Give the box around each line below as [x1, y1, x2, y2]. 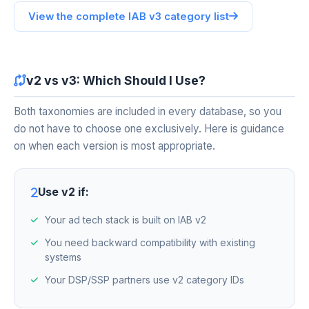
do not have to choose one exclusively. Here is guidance [14, 122, 284, 135]
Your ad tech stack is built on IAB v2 [45, 214, 206, 226]
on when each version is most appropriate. [14, 139, 215, 152]
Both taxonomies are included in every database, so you [14, 105, 281, 118]
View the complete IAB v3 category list [28, 10, 229, 23]
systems [45, 251, 81, 263]
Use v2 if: [38, 185, 89, 199]
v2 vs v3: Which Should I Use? [26, 73, 206, 88]
